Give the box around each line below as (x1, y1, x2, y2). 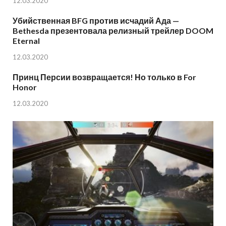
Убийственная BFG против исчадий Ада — (13, 16, 179, 26)
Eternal (13, 36, 40, 46)
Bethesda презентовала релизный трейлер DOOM (13, 26, 213, 36)
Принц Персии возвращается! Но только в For (13, 72, 196, 82)
